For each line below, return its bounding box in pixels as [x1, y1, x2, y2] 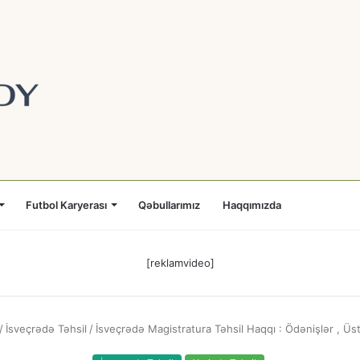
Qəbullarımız [138, 198, 200, 211]
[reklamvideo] [145, 256, 215, 269]
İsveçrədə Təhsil [5, 322, 87, 335]
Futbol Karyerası [26, 198, 107, 211]
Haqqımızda [223, 198, 281, 211]
